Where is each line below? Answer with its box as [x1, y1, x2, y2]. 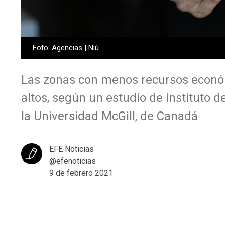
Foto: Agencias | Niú [32, 43, 99, 53]
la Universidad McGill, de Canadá [21, 109, 198, 124]
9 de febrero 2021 [49, 168, 113, 178]
